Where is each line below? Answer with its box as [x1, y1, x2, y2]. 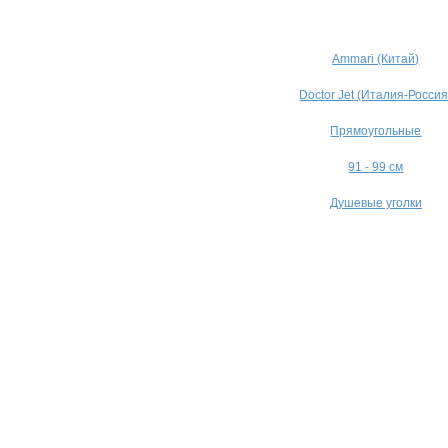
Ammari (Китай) [332, 52, 420, 66]
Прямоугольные [330, 124, 422, 138]
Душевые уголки [330, 196, 422, 210]
